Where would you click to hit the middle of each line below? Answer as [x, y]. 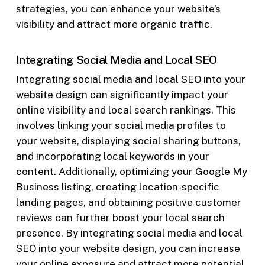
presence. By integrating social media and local [129, 233]
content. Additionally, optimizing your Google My [131, 172]
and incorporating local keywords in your [112, 156]
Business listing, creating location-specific [117, 187]
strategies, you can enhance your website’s [118, 9]
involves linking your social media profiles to [121, 126]
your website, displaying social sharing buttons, [128, 141]
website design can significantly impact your [122, 95]
